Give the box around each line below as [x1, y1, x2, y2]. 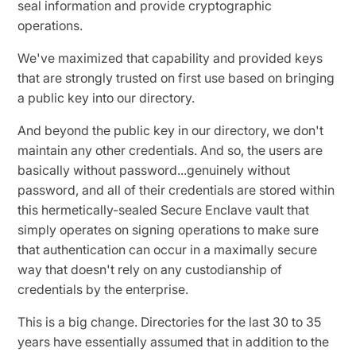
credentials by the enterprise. [17, 281, 192, 297]
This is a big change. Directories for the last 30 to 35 [17, 313, 322, 330]
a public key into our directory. [17, 89, 199, 106]
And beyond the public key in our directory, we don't [17, 122, 324, 138]
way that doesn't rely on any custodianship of [17, 261, 283, 277]
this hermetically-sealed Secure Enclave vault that [17, 201, 310, 218]
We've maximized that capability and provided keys [17, 49, 323, 66]
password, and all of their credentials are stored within [17, 181, 335, 198]
